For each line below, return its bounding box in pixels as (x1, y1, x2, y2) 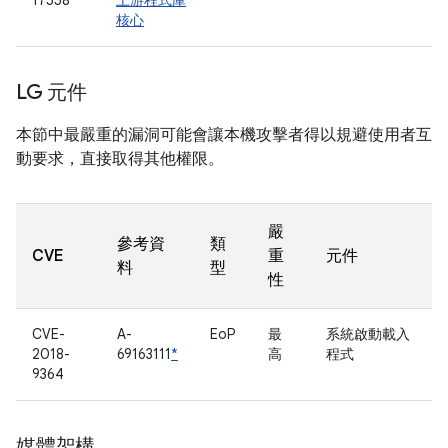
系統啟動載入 (326, 325, 410, 343)
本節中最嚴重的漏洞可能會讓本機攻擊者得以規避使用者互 (16, 125, 432, 145)
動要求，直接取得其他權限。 (16, 149, 224, 169)
